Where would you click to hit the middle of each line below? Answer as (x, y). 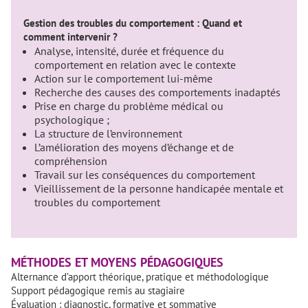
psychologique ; (72, 120)
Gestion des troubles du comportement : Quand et (133, 23)
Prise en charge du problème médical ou (129, 106)
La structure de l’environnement (108, 133)
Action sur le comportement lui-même (123, 78)
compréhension (71, 161)
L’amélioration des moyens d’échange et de (134, 147)
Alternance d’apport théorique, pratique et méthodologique (140, 277)
